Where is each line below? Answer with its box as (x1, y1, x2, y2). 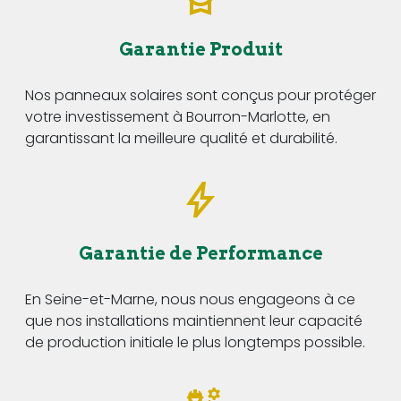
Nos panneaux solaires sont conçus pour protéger (25, 84, 376, 106)
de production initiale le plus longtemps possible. (25, 331, 365, 353)
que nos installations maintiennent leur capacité (25, 310, 363, 331)
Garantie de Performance (78, 242, 323, 264)
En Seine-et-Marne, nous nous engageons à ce (25, 288, 355, 310)
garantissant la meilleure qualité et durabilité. (25, 127, 337, 149)
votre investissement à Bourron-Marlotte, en (25, 106, 330, 127)
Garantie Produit (118, 38, 283, 60)
